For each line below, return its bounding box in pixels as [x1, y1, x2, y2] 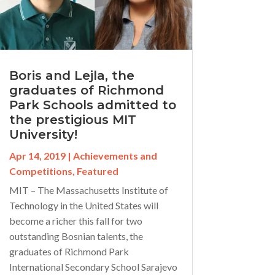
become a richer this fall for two [9, 214, 142, 227]
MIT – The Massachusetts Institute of [9, 184, 168, 196]
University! [9, 126, 77, 142]
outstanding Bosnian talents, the [9, 230, 143, 242]
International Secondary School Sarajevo [9, 260, 177, 273]
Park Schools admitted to [9, 97, 176, 112]
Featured [76, 165, 118, 177]
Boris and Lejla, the [9, 68, 134, 83]
